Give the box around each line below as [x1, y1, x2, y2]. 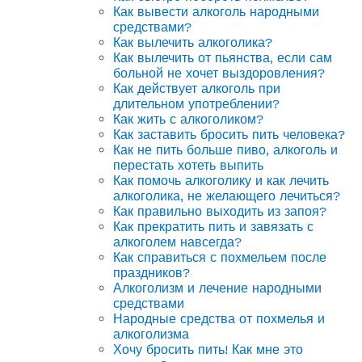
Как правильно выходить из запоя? [113, 203, 326, 219]
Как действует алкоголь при [113, 80, 280, 96]
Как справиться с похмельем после [113, 249, 326, 265]
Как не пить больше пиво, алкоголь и [113, 141, 338, 158]
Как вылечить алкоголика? [113, 34, 272, 50]
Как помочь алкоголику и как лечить [113, 172, 329, 188]
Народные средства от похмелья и [113, 310, 325, 326]
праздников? [113, 264, 190, 280]
